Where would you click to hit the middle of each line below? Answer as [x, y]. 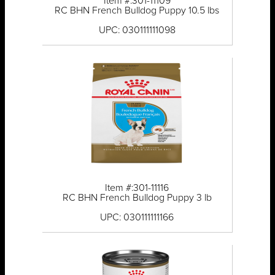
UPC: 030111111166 [137, 218]
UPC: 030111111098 [137, 30]
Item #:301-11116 [137, 188]
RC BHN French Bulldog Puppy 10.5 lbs [137, 11]
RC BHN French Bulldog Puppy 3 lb [137, 198]
